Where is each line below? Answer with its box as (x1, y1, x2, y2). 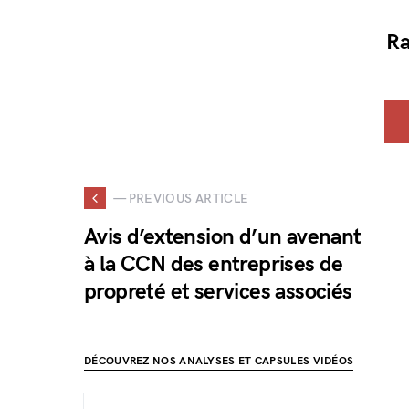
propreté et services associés (84, 278, 352, 305)
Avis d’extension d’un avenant (84, 224, 362, 250)
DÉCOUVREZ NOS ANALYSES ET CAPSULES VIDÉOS (84, 354, 354, 368)
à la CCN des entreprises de (84, 251, 343, 278)
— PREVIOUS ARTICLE (113, 190, 249, 206)
